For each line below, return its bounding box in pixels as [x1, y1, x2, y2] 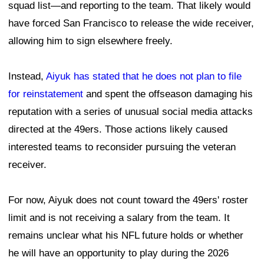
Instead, [8, 70, 46, 82]
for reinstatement [8, 88, 83, 100]
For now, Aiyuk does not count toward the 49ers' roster [8, 194, 248, 206]
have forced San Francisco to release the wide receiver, [8, 17, 254, 29]
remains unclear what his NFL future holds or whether [8, 229, 243, 241]
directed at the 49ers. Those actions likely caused [8, 123, 227, 135]
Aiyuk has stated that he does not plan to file [46, 70, 242, 82]
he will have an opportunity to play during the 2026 [8, 247, 229, 259]
